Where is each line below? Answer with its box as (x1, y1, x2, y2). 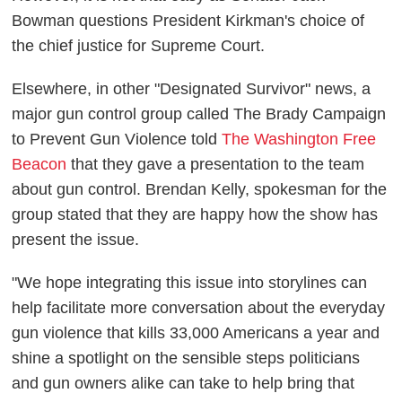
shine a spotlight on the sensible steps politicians (12, 349, 361, 368)
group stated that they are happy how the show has (12, 205, 379, 224)
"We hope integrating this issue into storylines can (12, 274, 368, 293)
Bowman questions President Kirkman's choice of (12, 12, 365, 31)
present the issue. (12, 231, 140, 249)
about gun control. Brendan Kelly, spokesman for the (12, 180, 388, 199)
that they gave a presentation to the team (66, 155, 365, 174)
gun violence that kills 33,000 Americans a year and (12, 324, 380, 343)
